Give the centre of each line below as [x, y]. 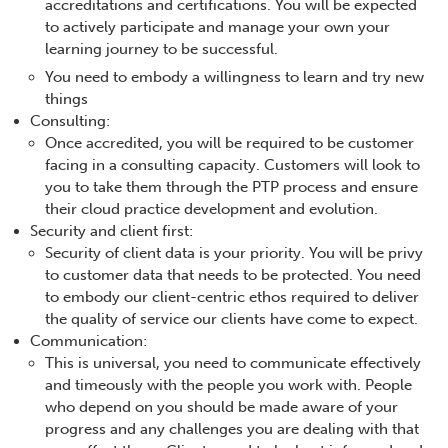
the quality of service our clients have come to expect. [231, 319]
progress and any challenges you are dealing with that [232, 429]
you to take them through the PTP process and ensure [231, 187]
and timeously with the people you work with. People [228, 385]
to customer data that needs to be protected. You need [233, 275]
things [66, 99]
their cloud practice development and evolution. [211, 209]
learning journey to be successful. [161, 49]
